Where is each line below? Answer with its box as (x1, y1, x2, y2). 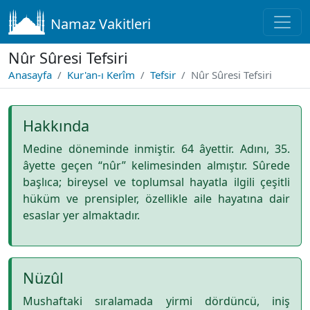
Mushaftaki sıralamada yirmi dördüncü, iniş (23, 293, 290, 309)
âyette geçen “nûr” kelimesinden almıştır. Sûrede (23, 158, 290, 173)
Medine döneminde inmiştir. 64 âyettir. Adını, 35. (23, 141, 290, 156)
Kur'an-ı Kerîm (67, 68, 135, 82)
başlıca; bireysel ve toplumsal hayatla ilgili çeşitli (23, 174, 290, 190)
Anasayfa (8, 68, 52, 82)
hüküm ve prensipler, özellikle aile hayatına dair (23, 191, 290, 206)
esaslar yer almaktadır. (23, 208, 140, 223)
